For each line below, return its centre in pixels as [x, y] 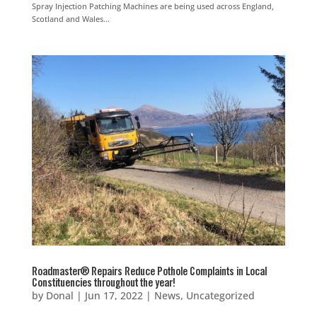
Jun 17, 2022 [114, 296]
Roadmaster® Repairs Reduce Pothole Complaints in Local [149, 273]
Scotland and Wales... [70, 19]
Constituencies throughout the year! [103, 284]
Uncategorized [220, 296]
